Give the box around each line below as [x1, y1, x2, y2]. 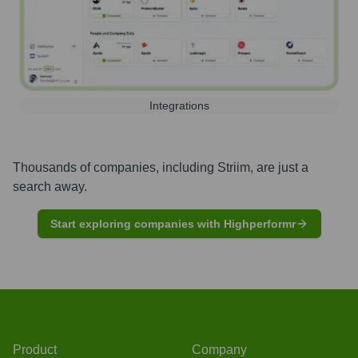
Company [192, 342, 247, 356]
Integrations [149, 98, 209, 112]
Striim [217, 160, 250, 174]
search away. [13, 179, 87, 193]
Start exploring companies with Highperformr [50, 217, 296, 230]
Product [13, 342, 57, 356]
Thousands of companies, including [13, 160, 217, 174]
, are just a [250, 160, 308, 174]
